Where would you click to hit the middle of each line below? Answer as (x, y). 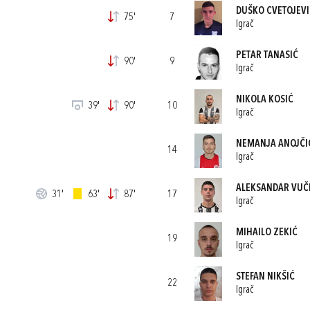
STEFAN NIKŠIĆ (265, 277)
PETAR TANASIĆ (267, 55)
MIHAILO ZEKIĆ (266, 232)
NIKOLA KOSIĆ (264, 100)
